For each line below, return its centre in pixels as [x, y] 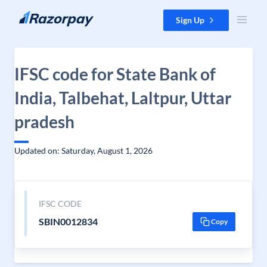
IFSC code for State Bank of [115, 74]
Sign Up [190, 20]
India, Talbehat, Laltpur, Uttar [123, 98]
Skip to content [38, 15]
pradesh [44, 122]
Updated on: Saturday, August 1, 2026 [83, 150]
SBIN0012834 [68, 221]
